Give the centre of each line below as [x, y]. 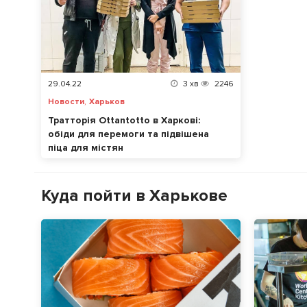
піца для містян [86, 147]
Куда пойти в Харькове [134, 195]
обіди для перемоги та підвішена [128, 134]
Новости [66, 101]
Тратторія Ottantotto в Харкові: [124, 120]
